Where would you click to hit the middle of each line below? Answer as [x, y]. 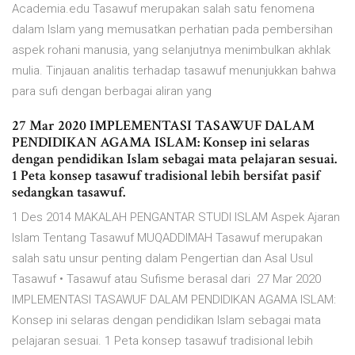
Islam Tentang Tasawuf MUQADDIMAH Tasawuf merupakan [167, 238]
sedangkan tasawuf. [69, 193]
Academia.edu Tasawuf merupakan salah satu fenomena [163, 9]
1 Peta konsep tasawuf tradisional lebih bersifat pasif [166, 176]
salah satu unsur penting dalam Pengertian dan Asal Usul [162, 259]
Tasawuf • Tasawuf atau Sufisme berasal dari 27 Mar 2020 [166, 279]
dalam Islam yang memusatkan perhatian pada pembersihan [172, 30]
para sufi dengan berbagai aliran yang [112, 92]
